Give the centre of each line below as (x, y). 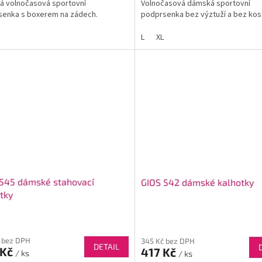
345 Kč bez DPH (168, 241)
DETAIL (106, 247)
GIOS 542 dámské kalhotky (197, 182)
